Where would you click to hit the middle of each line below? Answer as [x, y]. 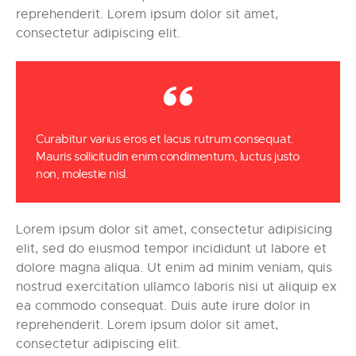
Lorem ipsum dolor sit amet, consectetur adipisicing [174, 229]
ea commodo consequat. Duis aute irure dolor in [163, 306]
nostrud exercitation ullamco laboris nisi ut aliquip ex [176, 286]
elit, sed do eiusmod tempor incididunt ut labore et [171, 248]
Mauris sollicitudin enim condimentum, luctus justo [168, 156]
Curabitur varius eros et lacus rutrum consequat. [165, 139]
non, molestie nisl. [82, 174]
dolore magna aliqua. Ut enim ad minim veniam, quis [174, 267]
